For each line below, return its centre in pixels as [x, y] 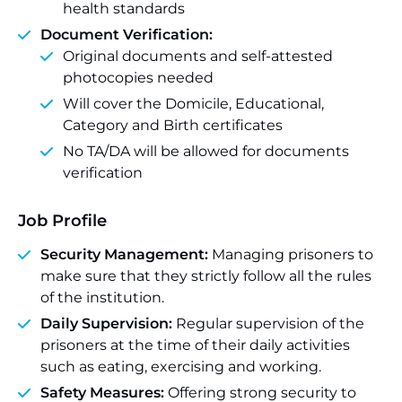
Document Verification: [127, 35]
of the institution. [102, 297]
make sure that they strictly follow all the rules [206, 276]
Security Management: [126, 254]
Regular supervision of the [270, 323]
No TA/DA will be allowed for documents [206, 151]
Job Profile [62, 221]
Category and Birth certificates [173, 125]
